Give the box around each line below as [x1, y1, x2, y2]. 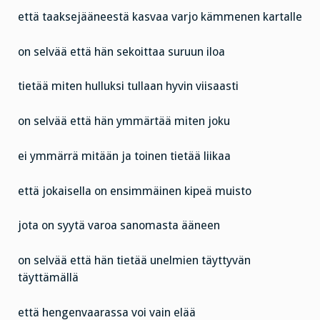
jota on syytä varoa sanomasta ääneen [18, 219, 220, 233]
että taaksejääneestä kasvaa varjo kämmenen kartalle [18, 9, 302, 24]
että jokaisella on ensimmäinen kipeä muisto [18, 184, 251, 198]
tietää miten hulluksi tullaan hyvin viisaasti [18, 79, 239, 94]
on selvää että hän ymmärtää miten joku [18, 114, 230, 129]
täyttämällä [18, 271, 79, 285]
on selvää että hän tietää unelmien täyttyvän [18, 254, 251, 268]
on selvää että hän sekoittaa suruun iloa [18, 44, 225, 59]
